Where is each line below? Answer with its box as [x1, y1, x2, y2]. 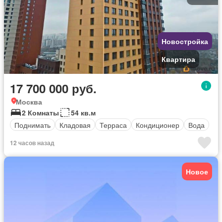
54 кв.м [71, 108, 96, 117]
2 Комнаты [22, 108, 59, 117]
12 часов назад [10, 138, 55, 147]
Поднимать [14, 119, 51, 130]
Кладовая [59, 119, 91, 130]
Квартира [162, 54, 195, 64]
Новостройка [162, 36, 208, 46]
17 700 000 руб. [10, 80, 97, 97]
